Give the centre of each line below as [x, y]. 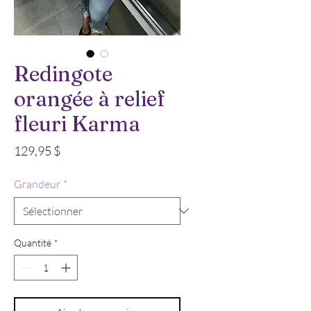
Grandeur [37, 184]
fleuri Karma [77, 124]
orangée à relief [90, 99]
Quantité [33, 243]
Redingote [63, 74]
